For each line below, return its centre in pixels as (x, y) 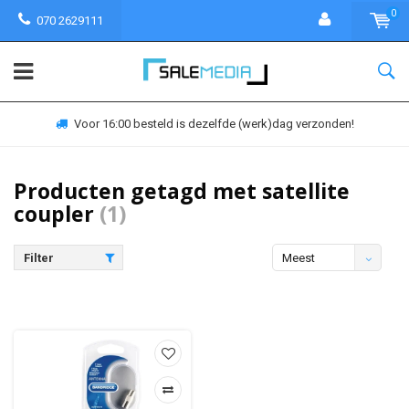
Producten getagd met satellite (182, 191)
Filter (39, 258)
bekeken (305, 285)
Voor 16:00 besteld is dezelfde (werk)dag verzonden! (214, 124)
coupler (57, 214)
